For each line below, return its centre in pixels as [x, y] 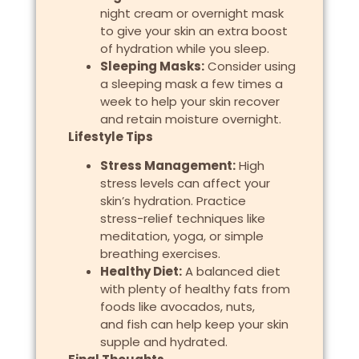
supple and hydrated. [163, 342]
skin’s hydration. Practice [173, 201]
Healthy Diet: [141, 272]
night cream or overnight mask [192, 13]
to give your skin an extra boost [194, 30]
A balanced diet [231, 272]
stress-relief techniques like [182, 219]
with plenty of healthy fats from [195, 289]
